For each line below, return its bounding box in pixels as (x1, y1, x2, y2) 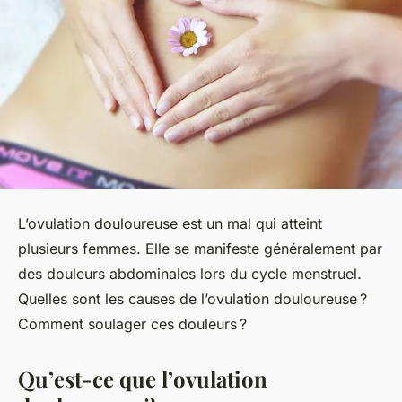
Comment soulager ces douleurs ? (18, 314, 247, 333)
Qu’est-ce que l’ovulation (18, 363, 267, 393)
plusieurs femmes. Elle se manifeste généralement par (18, 239, 382, 258)
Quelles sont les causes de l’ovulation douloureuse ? (18, 289, 367, 308)
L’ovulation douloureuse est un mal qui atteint (18, 214, 322, 232)
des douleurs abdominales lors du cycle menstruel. (18, 264, 362, 283)
